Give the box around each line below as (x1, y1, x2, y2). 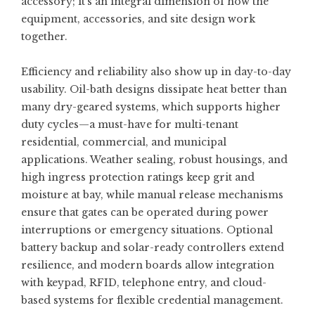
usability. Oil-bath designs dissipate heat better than (21, 83, 287, 96)
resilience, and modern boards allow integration (21, 259, 274, 271)
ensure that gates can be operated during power (21, 206, 269, 219)
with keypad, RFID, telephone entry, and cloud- (21, 276, 266, 289)
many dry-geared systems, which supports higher (21, 101, 281, 113)
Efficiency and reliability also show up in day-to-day (21, 65, 291, 78)
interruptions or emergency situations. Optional (21, 224, 273, 236)
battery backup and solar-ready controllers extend (21, 241, 284, 254)
